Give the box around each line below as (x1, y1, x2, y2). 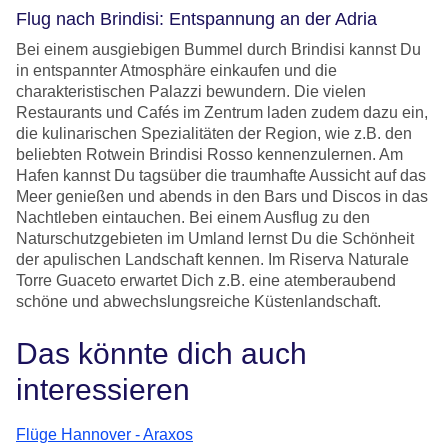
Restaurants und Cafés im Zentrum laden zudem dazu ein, (16, 103, 428, 121)
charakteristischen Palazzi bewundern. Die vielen (16, 82, 366, 100)
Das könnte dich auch (16, 336, 307, 370)
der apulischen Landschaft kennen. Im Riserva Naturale (16, 250, 409, 268)
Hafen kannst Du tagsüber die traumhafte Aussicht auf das (16, 166, 426, 184)
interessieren (16, 372, 190, 406)
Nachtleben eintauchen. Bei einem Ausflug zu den (16, 208, 370, 226)
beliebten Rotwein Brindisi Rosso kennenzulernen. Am (16, 145, 403, 163)
